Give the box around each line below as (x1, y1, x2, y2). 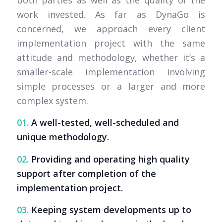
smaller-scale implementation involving (16, 66, 206, 78)
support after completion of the (16, 167, 156, 179)
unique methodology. (16, 131, 109, 143)
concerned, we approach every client (16, 23, 206, 35)
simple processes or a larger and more (16, 80, 206, 93)
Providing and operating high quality (28, 153, 190, 165)
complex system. (16, 95, 88, 107)
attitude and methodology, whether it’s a (16, 52, 206, 64)
